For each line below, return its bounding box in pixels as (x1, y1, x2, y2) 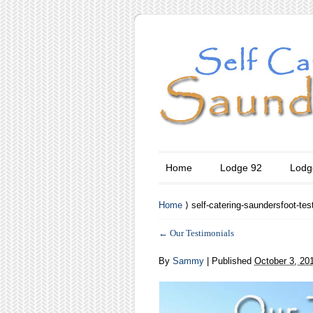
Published (209, 256, 254, 266)
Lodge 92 (220, 162, 262, 173)
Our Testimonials (168, 228, 234, 238)
